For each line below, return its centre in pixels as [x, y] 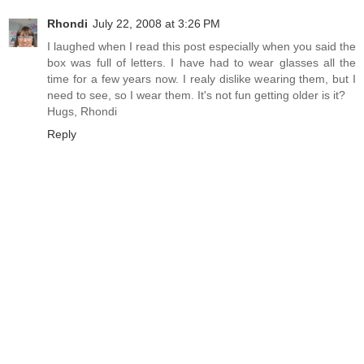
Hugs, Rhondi [82, 112]
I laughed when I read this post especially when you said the [201, 47]
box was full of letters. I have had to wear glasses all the [201, 63]
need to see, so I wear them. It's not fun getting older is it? [196, 95]
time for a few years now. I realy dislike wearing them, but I [201, 79]
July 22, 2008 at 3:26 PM [156, 24]
